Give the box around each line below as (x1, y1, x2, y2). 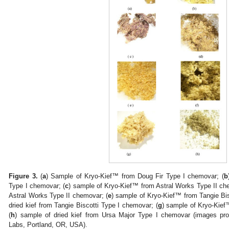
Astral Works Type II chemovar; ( (9, 191, 108, 199)
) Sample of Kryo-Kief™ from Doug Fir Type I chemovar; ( (46, 172, 224, 180)
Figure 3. (9, 172, 38, 180)
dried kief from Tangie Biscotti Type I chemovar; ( (9, 201, 158, 209)
